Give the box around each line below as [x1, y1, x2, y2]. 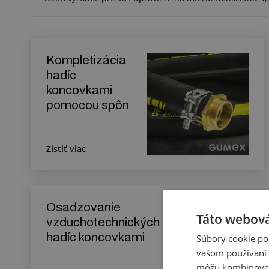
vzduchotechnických [46, 216, 160, 229]
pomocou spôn [46, 98, 129, 112]
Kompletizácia [46, 53, 126, 67]
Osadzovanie [46, 201, 121, 214]
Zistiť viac [46, 143, 86, 155]
